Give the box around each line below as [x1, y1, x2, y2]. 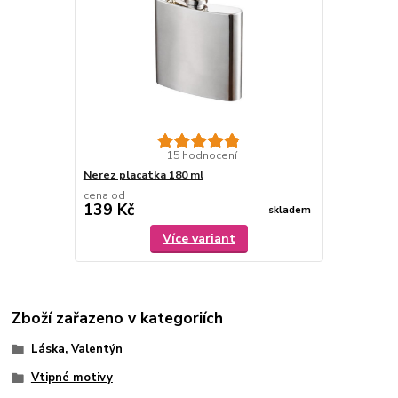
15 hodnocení [166, 147, 237, 163]
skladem [267, 203, 311, 218]
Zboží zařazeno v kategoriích [12, 307, 224, 330]
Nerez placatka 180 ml [83, 167, 203, 182]
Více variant [162, 229, 235, 247]
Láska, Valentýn [30, 341, 123, 358]
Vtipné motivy [30, 369, 113, 386]
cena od [83, 187, 125, 203]
